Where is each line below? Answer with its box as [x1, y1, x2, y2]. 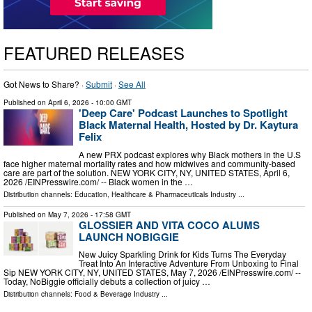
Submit [86, 78, 112, 91]
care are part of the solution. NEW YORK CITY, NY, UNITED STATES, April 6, [3, 166, 290, 178]
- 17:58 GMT [88, 209, 131, 219]
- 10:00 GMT [89, 97, 132, 108]
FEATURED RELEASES [3, 40, 185, 65]
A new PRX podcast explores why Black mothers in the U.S [79, 148, 301, 160]
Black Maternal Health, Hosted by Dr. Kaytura [79, 117, 298, 133]
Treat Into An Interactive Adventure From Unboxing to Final [79, 257, 299, 270]
